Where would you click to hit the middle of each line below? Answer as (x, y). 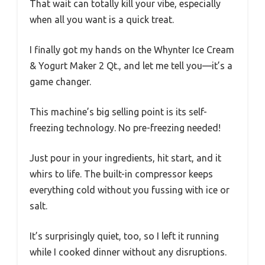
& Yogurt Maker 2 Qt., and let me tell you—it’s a (131, 65)
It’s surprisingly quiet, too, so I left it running (124, 236)
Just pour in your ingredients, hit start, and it (125, 158)
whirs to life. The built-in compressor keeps (121, 174)
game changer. (60, 81)
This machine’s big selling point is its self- (118, 112)
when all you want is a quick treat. (102, 19)
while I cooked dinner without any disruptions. (128, 252)
